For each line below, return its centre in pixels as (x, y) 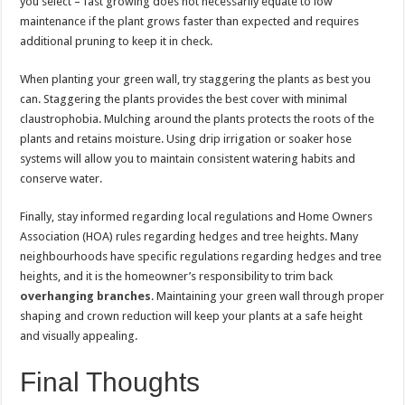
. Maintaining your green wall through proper (268, 296)
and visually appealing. (79, 336)
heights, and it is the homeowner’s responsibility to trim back (177, 276)
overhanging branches (86, 296)
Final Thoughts (110, 382)
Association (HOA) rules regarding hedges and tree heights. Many (189, 236)
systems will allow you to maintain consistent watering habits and (188, 159)
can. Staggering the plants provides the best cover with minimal (184, 99)
